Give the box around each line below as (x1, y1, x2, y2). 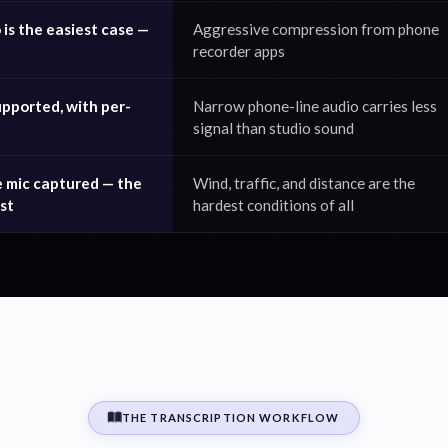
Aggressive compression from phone (193, 20, 439, 38)
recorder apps (193, 42, 285, 60)
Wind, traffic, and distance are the (193, 174, 415, 192)
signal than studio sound (193, 119, 354, 137)
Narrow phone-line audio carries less (193, 97, 437, 115)
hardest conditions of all (193, 196, 354, 214)
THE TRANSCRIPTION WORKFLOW (122, 411, 340, 424)
